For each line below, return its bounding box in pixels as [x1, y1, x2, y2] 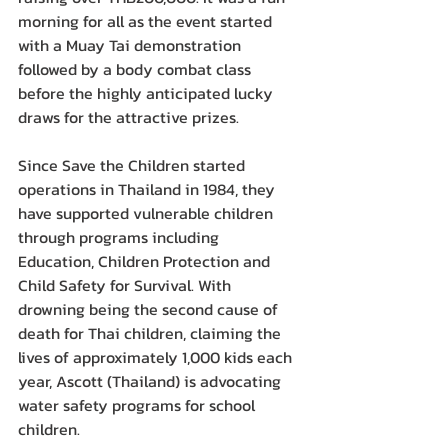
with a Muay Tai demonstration [18, 33, 245, 58]
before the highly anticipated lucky [18, 81, 277, 106]
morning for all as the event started [18, 9, 276, 34]
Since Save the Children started [18, 153, 249, 178]
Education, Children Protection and [18, 249, 274, 274]
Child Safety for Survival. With [18, 273, 235, 298]
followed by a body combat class [18, 57, 255, 82]
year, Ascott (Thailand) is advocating [18, 369, 285, 394]
